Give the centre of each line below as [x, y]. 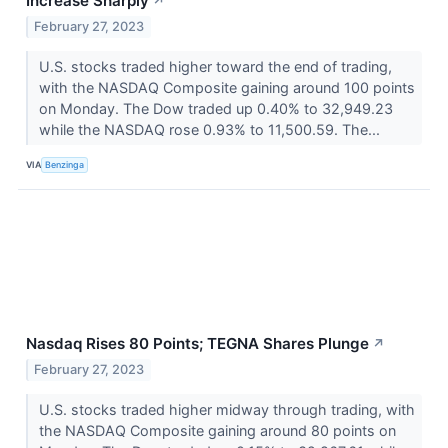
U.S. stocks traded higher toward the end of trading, [215, 66]
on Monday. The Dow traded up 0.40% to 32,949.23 [215, 108]
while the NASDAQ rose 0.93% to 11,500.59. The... [211, 129]
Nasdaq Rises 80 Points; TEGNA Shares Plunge [197, 343]
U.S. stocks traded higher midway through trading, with [226, 409]
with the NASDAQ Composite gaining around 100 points [226, 87]
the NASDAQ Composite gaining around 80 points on [217, 430]
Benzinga [65, 165]
